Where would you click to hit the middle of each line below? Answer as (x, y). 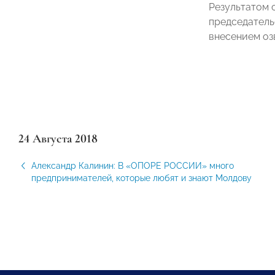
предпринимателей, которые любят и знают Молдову (141, 178)
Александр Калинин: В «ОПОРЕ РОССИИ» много (133, 166)
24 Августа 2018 (58, 139)
